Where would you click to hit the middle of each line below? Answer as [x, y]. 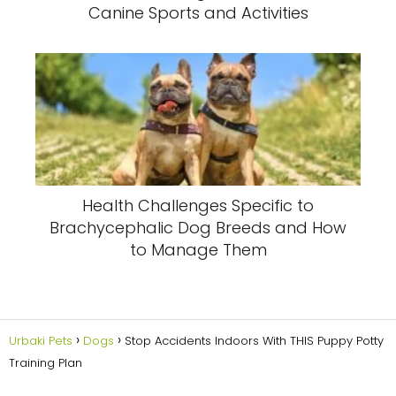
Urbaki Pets [41, 340]
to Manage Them [198, 250]
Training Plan [46, 362]
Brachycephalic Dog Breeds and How [198, 228]
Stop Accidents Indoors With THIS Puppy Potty [254, 340]
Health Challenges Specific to [198, 206]
